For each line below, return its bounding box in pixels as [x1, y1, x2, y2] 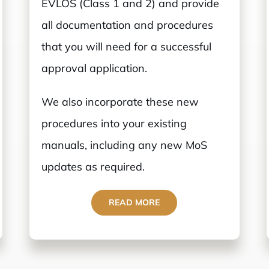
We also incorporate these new [41, 95, 199, 109]
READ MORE [109, 197, 160, 208]
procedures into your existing [41, 116, 187, 131]
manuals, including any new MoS [41, 138, 208, 153]
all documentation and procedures [41, 18, 214, 32]
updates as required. [41, 160, 145, 174]
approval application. [41, 61, 148, 76]
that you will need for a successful [41, 40, 212, 54]
